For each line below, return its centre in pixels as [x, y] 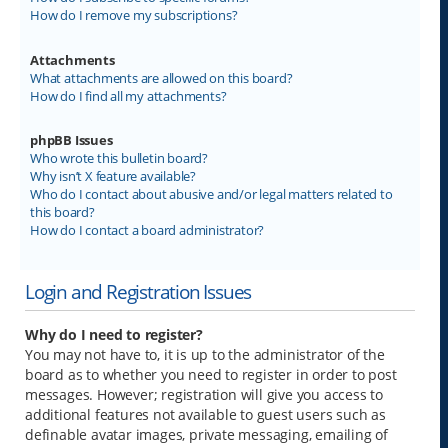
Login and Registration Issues [138, 292]
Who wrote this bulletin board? [119, 158]
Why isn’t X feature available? [113, 176]
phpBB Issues [71, 140]
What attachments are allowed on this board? [161, 77]
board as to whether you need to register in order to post [211, 375]
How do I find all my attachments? [128, 95]
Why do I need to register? [114, 335]
